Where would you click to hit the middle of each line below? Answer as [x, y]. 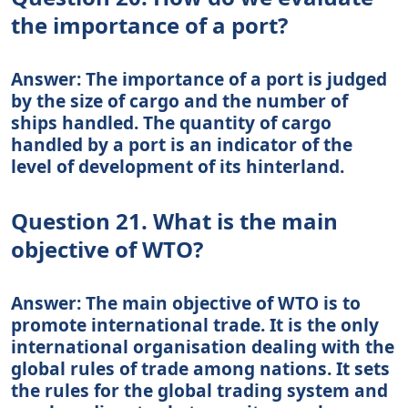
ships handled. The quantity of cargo [171, 122]
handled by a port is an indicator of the [182, 144]
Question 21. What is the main [174, 220]
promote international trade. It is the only [195, 324]
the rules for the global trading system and [199, 390]
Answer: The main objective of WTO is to [186, 302]
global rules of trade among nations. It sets [200, 368]
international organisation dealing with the [203, 346]
